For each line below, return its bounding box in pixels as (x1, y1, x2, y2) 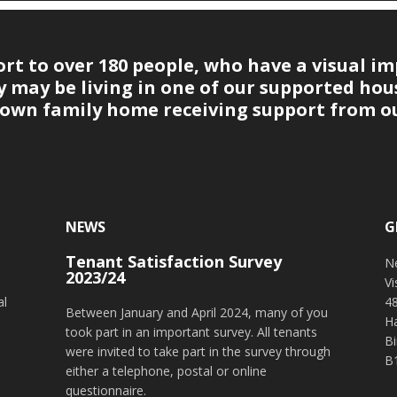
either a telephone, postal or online (66, 362, 268, 379)
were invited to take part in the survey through (66, 343, 331, 360)
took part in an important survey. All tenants (66, 323, 318, 340)
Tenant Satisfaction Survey (66, 251, 283, 272)
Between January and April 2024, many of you (66, 304, 329, 321)
